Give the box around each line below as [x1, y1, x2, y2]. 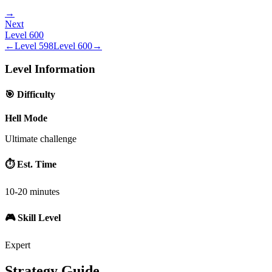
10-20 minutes [5, 186, 59, 197]
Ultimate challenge [5, 133, 76, 144]
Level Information [5, 63, 95, 76]
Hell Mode [5, 112, 47, 123]
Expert [5, 240, 30, 250]
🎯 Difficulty [5, 89, 55, 100]
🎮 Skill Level [5, 212, 61, 223]
